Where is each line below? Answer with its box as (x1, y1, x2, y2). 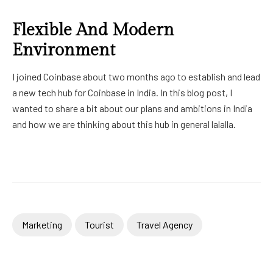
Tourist (85, 218, 114, 230)
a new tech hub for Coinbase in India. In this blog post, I (12, 86, 232, 98)
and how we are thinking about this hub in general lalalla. (12, 118, 236, 130)
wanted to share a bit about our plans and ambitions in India (12, 102, 252, 114)
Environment (12, 40, 115, 60)
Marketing (22, 218, 62, 230)
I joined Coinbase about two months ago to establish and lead (12, 70, 260, 82)
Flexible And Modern (12, 19, 174, 40)
